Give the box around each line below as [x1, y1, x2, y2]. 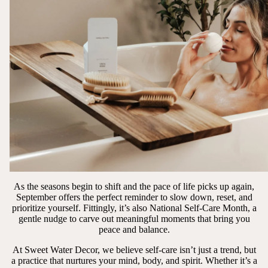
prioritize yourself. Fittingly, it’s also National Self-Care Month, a [11, 202, 257, 213]
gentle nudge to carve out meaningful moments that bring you [18, 213, 250, 224]
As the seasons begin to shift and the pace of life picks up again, [14, 181, 254, 191]
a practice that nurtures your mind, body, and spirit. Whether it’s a [11, 255, 257, 266]
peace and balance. [98, 224, 170, 234]
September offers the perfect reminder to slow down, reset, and [16, 191, 252, 202]
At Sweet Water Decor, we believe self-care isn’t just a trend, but [12, 244, 256, 255]
